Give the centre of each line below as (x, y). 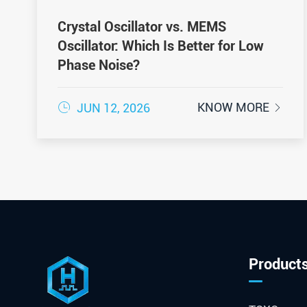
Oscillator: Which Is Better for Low (160, 46)
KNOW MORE (235, 107)
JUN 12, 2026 (112, 108)
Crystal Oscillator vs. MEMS (142, 26)
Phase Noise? (98, 65)
